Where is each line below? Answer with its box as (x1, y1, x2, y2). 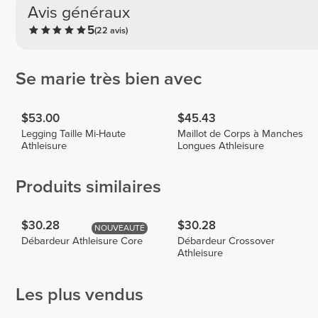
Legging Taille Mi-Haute (21, 127, 126, 140)
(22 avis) (94, 25, 128, 37)
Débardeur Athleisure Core (21, 235, 143, 248)
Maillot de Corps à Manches (177, 127, 304, 140)
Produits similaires (16, 176, 161, 198)
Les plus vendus (16, 284, 143, 306)
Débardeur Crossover (177, 235, 275, 248)
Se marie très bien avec (16, 68, 202, 90)
